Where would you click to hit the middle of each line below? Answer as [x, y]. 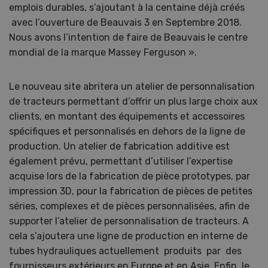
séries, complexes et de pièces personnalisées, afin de [129, 206]
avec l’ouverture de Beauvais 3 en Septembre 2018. [125, 22]
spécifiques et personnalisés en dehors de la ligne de [127, 131]
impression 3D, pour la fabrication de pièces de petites [131, 191]
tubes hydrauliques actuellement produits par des [125, 251]
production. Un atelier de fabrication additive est [119, 146]
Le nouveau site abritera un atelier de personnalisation [132, 86]
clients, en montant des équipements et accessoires [127, 116]
